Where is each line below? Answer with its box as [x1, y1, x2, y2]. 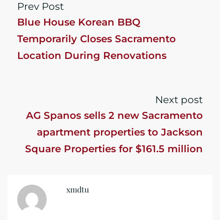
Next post [155, 94, 203, 106]
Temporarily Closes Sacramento [17, 33, 176, 45]
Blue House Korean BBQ [17, 16, 140, 28]
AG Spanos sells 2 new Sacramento [26, 110, 203, 121]
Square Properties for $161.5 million [25, 143, 203, 155]
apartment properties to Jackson [37, 126, 203, 138]
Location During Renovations [17, 50, 166, 61]
